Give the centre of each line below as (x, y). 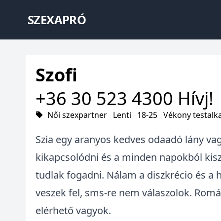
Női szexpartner (77, 115)
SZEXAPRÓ (57, 19)
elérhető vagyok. (73, 210)
